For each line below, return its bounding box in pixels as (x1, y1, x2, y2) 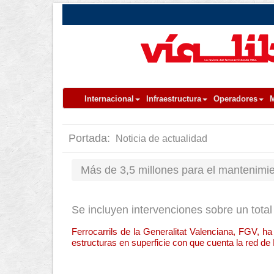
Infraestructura (146, 94, 201, 103)
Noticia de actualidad (113, 133, 207, 144)
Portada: (68, 132, 113, 144)
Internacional (84, 94, 134, 103)
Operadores (213, 94, 257, 103)
